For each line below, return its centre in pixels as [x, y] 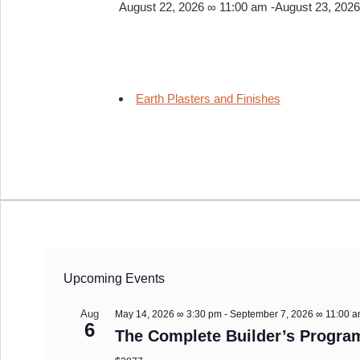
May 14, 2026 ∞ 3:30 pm [169, 315]
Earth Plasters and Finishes [208, 99]
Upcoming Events [115, 279]
